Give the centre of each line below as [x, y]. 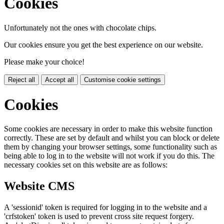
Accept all [59, 79]
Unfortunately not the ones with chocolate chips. [80, 27]
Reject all [21, 79]
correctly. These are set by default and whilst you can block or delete [112, 138]
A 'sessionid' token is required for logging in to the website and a [105, 207]
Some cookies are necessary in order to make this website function [108, 129]
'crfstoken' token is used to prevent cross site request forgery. [99, 216]
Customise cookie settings [122, 79]
